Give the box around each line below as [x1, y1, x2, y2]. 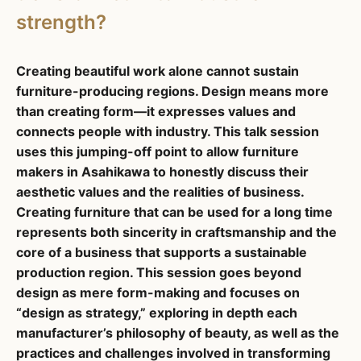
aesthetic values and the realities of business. [16, 183, 304, 200]
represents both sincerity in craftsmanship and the [16, 223, 337, 240]
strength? [16, 10, 106, 34]
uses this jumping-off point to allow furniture [16, 143, 299, 160]
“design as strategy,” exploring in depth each [16, 304, 297, 321]
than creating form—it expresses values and [16, 102, 296, 119]
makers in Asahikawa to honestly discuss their [16, 163, 309, 180]
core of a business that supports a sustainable [16, 243, 307, 260]
